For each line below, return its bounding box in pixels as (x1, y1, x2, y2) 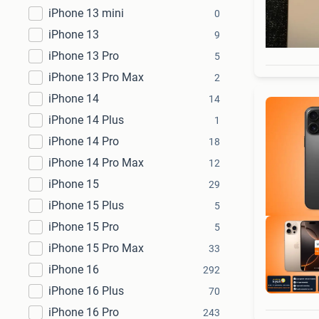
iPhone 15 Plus (48, 199, 124, 212)
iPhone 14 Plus (48, 113, 124, 127)
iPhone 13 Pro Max (48, 70, 144, 84)
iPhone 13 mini (48, 6, 124, 20)
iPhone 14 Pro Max (48, 156, 144, 169)
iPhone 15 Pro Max (48, 241, 144, 255)
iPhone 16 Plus (48, 284, 124, 298)
